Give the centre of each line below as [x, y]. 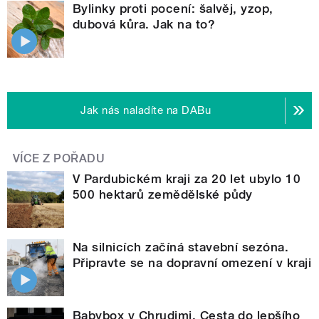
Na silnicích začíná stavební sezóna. [181, 247]
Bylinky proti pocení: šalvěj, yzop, [173, 9]
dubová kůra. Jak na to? [144, 25]
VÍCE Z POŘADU [59, 159]
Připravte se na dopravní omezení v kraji [192, 263]
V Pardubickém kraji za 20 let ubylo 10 [187, 179]
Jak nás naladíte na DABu [146, 111]
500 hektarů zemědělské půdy [163, 195]
